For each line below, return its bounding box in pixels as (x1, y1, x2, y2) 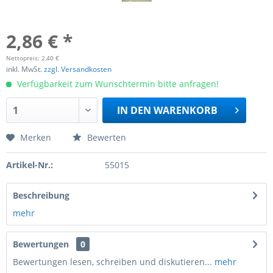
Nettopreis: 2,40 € (6, 54, 59, 62)
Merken (20, 132, 51, 143)
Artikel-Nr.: (6, 159, 53, 171)
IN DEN (116, 104, 151, 117)
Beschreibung (13, 190, 69, 201)
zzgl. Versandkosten (44, 64, 112, 74)
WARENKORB (153, 104, 218, 117)
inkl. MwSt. (6, 64, 44, 74)
